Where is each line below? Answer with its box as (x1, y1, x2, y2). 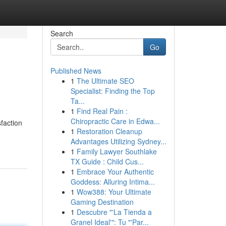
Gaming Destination (70, 197, 134, 207)
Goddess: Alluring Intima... (70, 177, 155, 187)
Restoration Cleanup (76, 126, 142, 136)
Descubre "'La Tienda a (76, 207, 152, 217)
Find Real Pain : (76, 106, 128, 116)
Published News (50, 66, 101, 76)
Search (50, 28, 73, 38)
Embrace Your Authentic (76, 166, 154, 177)
